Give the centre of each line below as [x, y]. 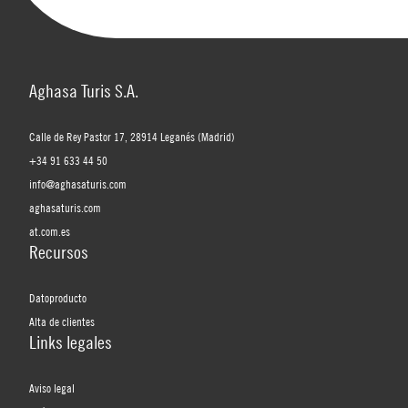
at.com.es [50, 231]
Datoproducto [58, 297]
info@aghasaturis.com [78, 184]
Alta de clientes [62, 321]
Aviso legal [52, 388]
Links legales [71, 342]
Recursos [59, 251]
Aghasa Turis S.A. [84, 90]
